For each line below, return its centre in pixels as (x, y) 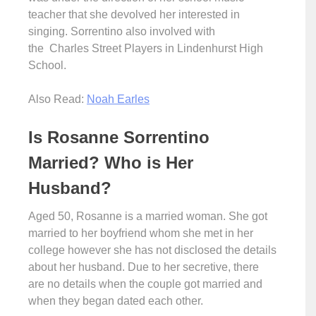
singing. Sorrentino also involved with (122, 31)
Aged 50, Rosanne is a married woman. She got (148, 216)
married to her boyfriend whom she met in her (141, 233)
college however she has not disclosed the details (152, 250)
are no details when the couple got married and (145, 284)
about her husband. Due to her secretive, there (144, 267)
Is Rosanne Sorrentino (119, 137)
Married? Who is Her (111, 163)
